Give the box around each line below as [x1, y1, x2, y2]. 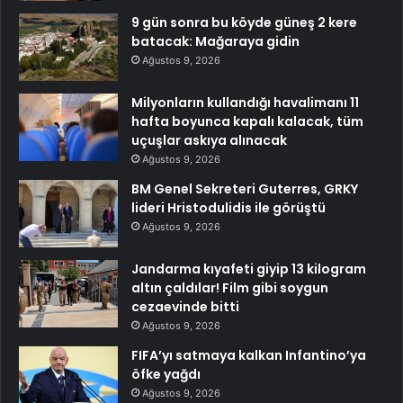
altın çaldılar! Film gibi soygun [131, 279, 328, 298]
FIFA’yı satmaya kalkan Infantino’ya [131, 346, 366, 365]
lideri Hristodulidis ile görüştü [131, 199, 326, 218]
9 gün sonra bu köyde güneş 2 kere [131, 13, 357, 32]
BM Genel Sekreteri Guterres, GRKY [131, 180, 358, 199]
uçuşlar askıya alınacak [131, 131, 287, 150]
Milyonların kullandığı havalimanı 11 [131, 94, 359, 112]
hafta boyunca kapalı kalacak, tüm [131, 112, 363, 131]
